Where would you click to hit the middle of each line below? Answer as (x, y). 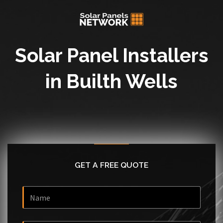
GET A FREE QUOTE (111, 165)
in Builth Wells (111, 81)
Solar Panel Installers (111, 55)
